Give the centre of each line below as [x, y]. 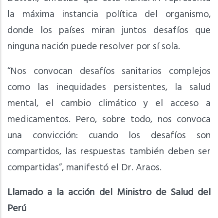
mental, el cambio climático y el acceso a [109, 103]
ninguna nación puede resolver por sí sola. [94, 46]
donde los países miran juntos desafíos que [109, 30]
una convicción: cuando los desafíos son [109, 136]
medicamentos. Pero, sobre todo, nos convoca [109, 119]
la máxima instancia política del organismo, [109, 14]
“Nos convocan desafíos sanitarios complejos [109, 71]
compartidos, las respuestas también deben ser [109, 152]
